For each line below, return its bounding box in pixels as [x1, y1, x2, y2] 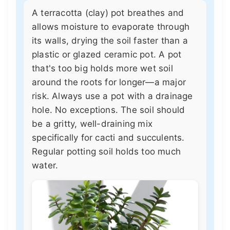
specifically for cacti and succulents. [32, 132, 185, 143]
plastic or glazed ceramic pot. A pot [32, 49, 182, 60]
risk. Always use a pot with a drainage [32, 90, 193, 101]
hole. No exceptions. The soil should [32, 104, 185, 115]
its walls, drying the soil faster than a [32, 35, 188, 46]
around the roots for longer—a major [32, 76, 186, 87]
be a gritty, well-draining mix [32, 118, 152, 129]
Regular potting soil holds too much [32, 146, 181, 157]
